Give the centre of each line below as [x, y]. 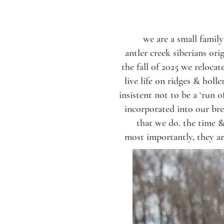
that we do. [160, 123]
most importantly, [161, 137]
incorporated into [160, 109]
